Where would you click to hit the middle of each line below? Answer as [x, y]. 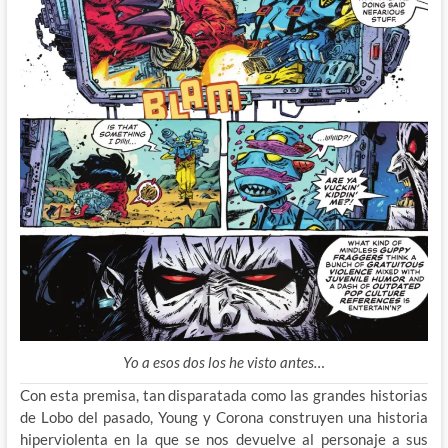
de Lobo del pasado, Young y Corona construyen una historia [224, 416]
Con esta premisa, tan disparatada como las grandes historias [224, 394]
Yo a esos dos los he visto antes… [223, 361]
